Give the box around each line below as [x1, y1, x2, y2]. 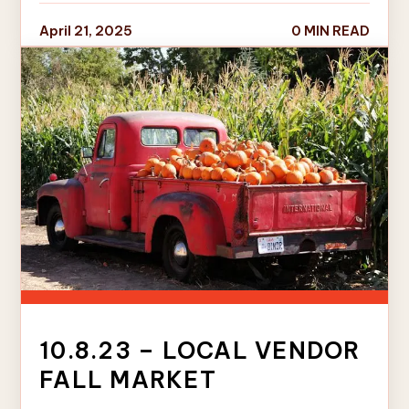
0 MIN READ [291, 23, 370, 40]
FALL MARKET [39, 365, 216, 395]
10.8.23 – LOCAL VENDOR [39, 336, 361, 366]
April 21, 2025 [39, 23, 132, 40]
